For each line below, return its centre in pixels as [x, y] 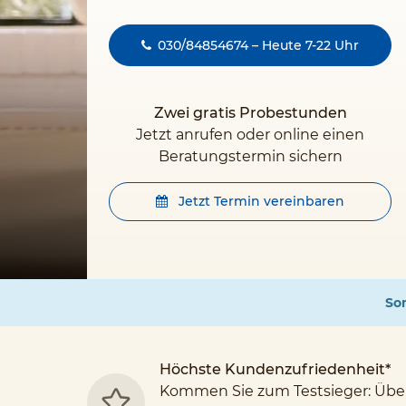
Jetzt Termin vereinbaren [260, 201]
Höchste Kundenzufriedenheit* [275, 369]
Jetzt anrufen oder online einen [250, 135]
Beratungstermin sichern [250, 156]
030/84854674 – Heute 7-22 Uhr [258, 45]
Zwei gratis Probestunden [250, 113]
